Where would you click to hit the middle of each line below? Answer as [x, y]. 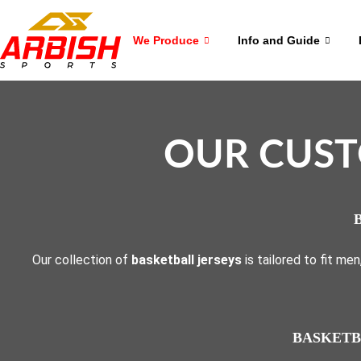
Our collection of [82, 260]
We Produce [166, 40]
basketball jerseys [187, 260]
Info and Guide [279, 40]
